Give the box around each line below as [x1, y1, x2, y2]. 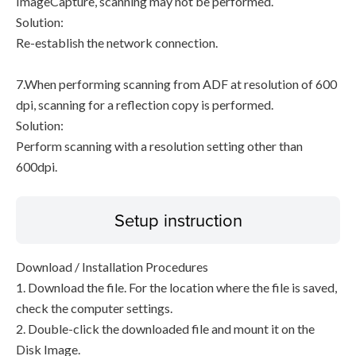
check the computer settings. [16, 300, 172, 315]
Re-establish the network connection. [16, 35, 218, 50]
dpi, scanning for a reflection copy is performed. [16, 97, 273, 112]
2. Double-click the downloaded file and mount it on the [16, 321, 315, 336]
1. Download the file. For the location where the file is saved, [16, 280, 337, 295]
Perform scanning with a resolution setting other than [16, 138, 303, 153]
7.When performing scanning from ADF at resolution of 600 [16, 76, 337, 91]
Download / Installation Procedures [16, 259, 208, 274]
